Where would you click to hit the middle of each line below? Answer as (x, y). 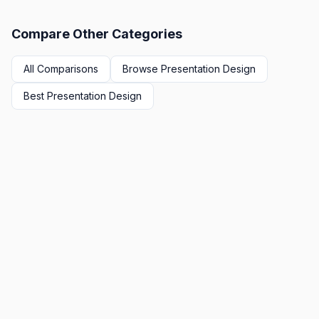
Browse (142, 69)
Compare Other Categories (97, 34)
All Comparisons (61, 69)
